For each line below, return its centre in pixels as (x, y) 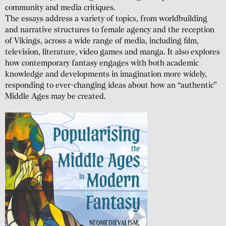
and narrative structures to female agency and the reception (110, 31)
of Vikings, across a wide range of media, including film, (102, 42)
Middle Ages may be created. (55, 97)
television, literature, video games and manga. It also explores (112, 53)
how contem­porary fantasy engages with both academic (102, 64)
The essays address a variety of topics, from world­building (106, 19)
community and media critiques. (60, 8)
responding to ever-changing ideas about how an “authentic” (111, 86)
